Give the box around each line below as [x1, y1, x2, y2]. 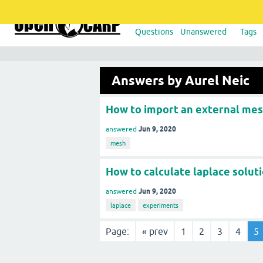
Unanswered [180, 27, 227, 36]
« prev [142, 225, 168, 237]
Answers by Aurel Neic [112, 73, 249, 88]
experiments [143, 201, 178, 209]
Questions [135, 27, 174, 36]
